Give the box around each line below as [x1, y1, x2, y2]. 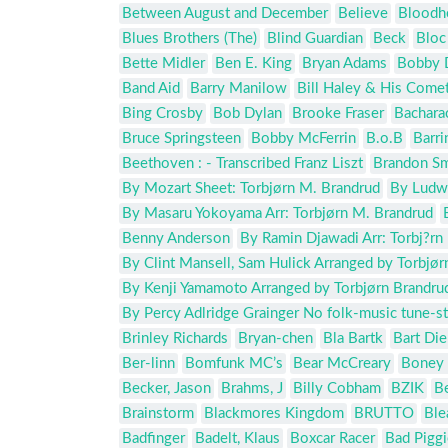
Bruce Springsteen [122, 131, 241, 147]
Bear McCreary [293, 356, 391, 372]
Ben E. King [215, 56, 292, 72]
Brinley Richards [122, 331, 228, 347]
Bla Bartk [323, 331, 383, 347]
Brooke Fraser [292, 106, 384, 122]
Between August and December [122, 6, 328, 22]
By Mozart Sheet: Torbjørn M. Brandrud [122, 181, 380, 197]
